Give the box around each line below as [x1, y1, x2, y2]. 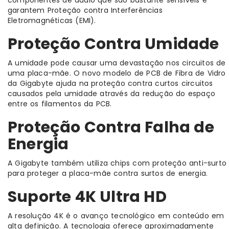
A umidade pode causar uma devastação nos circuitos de [8, 58, 226, 68]
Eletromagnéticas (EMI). [8, 15, 96, 26]
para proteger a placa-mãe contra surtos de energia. [8, 168, 208, 179]
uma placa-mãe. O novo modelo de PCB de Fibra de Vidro [8, 68, 226, 79]
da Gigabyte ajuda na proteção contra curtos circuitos [8, 78, 213, 89]
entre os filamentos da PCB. [8, 99, 112, 109]
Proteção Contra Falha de [8, 117, 214, 139]
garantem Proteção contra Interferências [8, 5, 163, 16]
